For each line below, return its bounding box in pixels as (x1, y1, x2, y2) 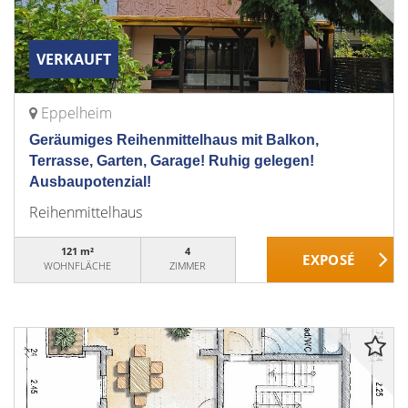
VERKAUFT (36, 49, 111, 69)
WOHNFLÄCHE (43, 259, 111, 272)
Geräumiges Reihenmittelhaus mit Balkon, (29, 132, 319, 148)
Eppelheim (41, 103, 112, 123)
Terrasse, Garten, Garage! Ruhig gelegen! (29, 153, 314, 168)
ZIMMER (169, 259, 207, 272)
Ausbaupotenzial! (29, 174, 151, 189)
